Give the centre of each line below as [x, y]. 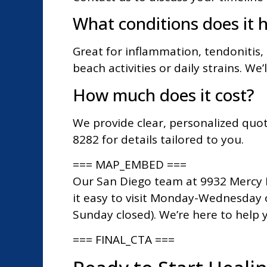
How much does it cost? [164, 94]
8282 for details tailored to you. [158, 139]
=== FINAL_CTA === [124, 240]
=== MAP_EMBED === [130, 164]
